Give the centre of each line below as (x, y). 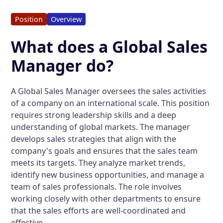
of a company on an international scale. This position (111, 103)
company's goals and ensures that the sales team (105, 151)
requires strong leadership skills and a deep (94, 115)
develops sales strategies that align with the (94, 139)
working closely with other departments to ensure (106, 199)
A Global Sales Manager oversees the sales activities (109, 91)
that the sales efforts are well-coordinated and (99, 211)
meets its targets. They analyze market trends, (98, 163)
